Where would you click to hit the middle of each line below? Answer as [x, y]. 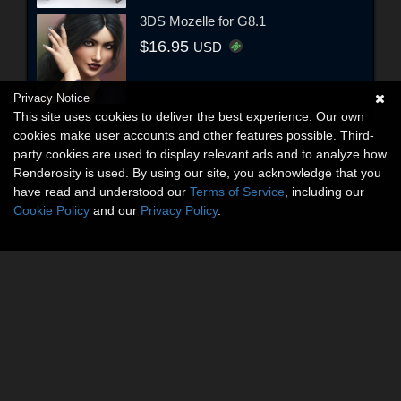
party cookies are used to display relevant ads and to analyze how [200, 154]
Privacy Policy [179, 210]
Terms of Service [237, 192]
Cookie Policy [51, 210]
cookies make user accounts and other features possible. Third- [194, 135]
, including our [324, 192]
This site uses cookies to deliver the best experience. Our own [189, 116]
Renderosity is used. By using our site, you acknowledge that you [197, 173]
